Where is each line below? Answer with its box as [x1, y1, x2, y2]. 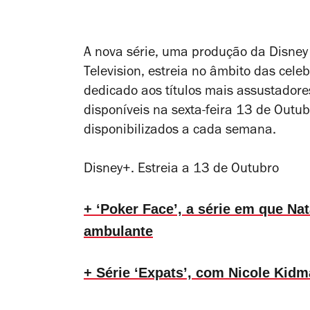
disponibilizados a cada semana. [84, 124, 276, 138]
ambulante [84, 223, 153, 239]
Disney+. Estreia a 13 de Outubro [84, 163, 279, 177]
